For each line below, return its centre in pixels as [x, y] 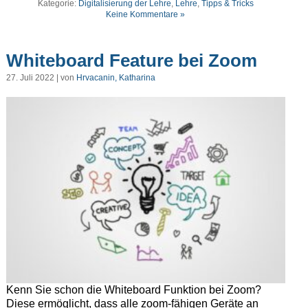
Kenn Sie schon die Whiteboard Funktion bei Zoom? [133, 289]
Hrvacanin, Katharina [115, 78]
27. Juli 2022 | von [41, 78]
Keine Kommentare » [146, 15]
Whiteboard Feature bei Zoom [131, 61]
